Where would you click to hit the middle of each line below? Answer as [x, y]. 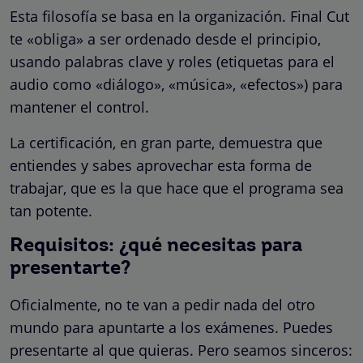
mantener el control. [79, 107]
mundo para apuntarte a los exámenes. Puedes [171, 327]
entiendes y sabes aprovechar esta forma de [161, 165]
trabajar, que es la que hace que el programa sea [177, 188]
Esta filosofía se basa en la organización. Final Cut [179, 16]
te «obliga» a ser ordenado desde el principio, [165, 38]
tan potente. [51, 210]
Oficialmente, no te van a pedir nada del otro [162, 304]
